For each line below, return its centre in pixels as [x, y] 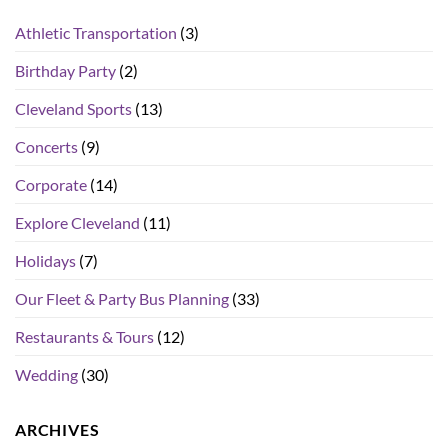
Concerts [46, 146]
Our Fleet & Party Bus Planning [122, 298]
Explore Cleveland [77, 222]
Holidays [45, 260]
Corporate [51, 184]
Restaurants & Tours [84, 336]
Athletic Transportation [96, 32]
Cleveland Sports [73, 108]
